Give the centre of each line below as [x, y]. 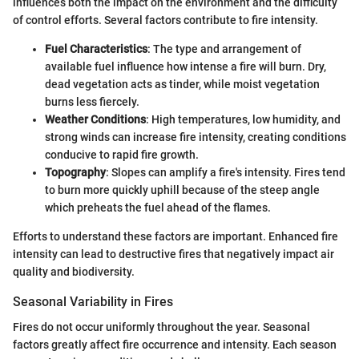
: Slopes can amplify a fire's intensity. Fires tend [226, 172]
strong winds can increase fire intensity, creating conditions [196, 137]
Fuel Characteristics [96, 48]
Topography [75, 172]
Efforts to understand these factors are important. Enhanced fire [175, 236]
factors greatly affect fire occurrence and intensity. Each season [175, 345]
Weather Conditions [95, 119]
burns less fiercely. [92, 101]
